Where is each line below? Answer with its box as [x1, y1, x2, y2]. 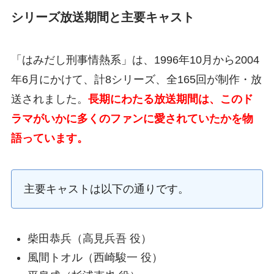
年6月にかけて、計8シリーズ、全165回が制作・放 [10, 73, 262, 86]
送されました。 [10, 92, 88, 105]
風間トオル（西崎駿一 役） [27, 251, 163, 264]
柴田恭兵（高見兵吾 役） [27, 232, 152, 245]
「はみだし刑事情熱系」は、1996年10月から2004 [10, 53, 259, 66]
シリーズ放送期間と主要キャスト [10, 10, 194, 24]
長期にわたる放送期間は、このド [87, 92, 253, 105]
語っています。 [10, 131, 88, 144]
